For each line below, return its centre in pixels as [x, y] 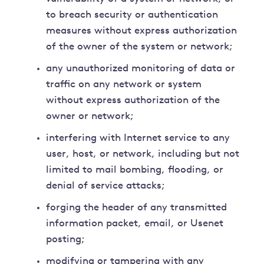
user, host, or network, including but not [143, 154]
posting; [66, 240]
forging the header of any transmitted [137, 208]
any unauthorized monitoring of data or [141, 69]
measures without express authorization [142, 31]
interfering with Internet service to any [138, 138]
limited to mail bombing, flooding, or [135, 170]
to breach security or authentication [132, 15]
